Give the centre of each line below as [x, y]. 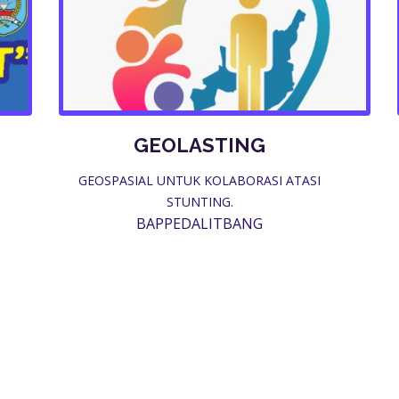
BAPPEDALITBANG [199, 224]
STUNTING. [199, 202]
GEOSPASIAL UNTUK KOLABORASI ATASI [199, 180]
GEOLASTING [199, 145]
